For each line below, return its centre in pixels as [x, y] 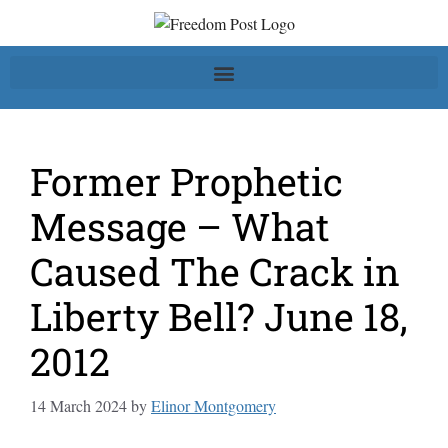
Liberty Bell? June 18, [219, 316]
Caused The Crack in [215, 271]
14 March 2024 [78, 406]
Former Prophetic [186, 181]
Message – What [180, 226]
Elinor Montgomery [213, 406]
